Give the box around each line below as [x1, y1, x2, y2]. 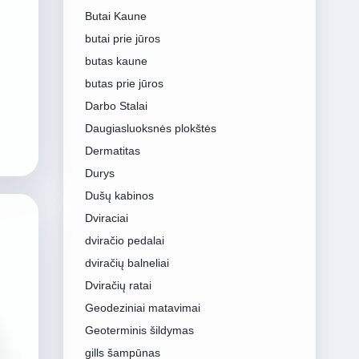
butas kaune [84, 54, 147, 67]
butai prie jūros [84, 32, 160, 45]
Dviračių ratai [84, 279, 151, 292]
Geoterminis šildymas [84, 324, 194, 337]
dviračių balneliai [84, 256, 169, 269]
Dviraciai [84, 212, 128, 224]
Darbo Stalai [84, 99, 147, 112]
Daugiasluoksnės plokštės [84, 122, 216, 135]
